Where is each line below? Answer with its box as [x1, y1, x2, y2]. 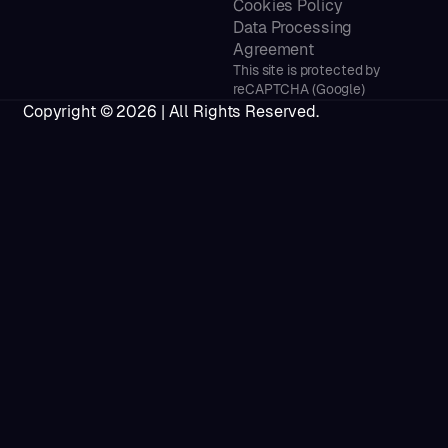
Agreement [233, 40, 315, 60]
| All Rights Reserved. [156, 101, 319, 121]
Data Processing [233, 18, 353, 38]
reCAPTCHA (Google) [233, 81, 365, 98]
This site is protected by [233, 62, 380, 79]
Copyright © [22, 101, 117, 121]
